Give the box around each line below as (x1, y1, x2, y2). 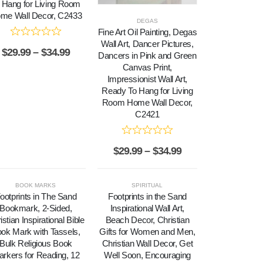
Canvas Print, (122, 62, 172, 72)
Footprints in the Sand (108, 191, 187, 202)
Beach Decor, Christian (105, 215, 190, 225)
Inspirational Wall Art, (110, 203, 185, 214)
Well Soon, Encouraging (104, 250, 191, 261)
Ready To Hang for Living (102, 85, 193, 96)
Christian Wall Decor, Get (102, 238, 193, 249)
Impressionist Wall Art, (107, 73, 188, 84)
